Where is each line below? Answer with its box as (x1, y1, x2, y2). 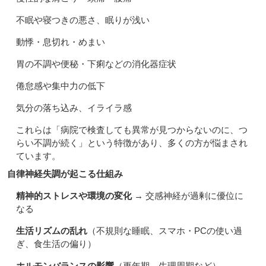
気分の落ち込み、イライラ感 (16, 103, 132, 113)
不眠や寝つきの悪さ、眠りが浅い (16, 15, 150, 26)
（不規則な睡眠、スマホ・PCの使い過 (87, 226, 242, 236)
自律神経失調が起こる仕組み (7, 169, 123, 179)
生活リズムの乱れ (16, 226, 87, 236)
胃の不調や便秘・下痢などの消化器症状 (16, 59, 176, 69)
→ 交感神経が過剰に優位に (132, 191, 243, 201)
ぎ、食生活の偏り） (16, 239, 96, 249)
